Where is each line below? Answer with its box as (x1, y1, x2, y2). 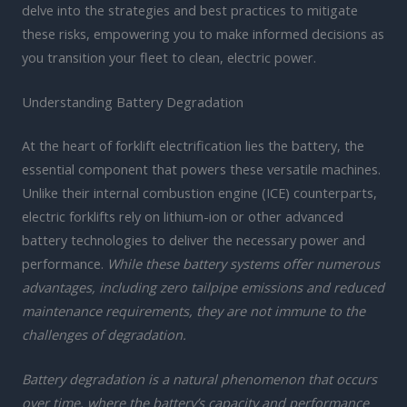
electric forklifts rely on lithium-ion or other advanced (22, 206, 343, 225)
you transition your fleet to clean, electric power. (22, 47, 316, 66)
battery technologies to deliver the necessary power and (22, 230, 365, 249)
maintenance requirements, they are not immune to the (22, 301, 365, 320)
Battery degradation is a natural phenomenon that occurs (22, 370, 377, 389)
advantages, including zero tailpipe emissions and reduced (22, 277, 384, 296)
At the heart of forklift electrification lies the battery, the (22, 135, 364, 154)
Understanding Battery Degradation (22, 93, 243, 112)
